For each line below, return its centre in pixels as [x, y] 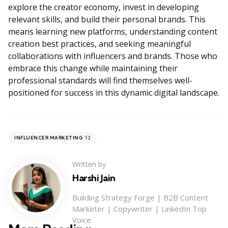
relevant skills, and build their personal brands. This [107, 20]
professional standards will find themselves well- [100, 81]
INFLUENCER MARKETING [49, 138]
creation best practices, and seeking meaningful [99, 44]
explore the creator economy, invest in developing [104, 7]
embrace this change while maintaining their [93, 68]
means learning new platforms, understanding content [113, 32]
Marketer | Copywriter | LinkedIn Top [139, 209]
